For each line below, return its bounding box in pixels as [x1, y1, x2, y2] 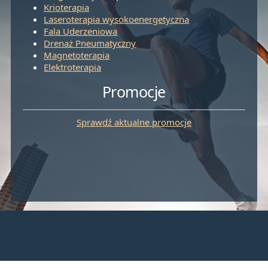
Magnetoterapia [44, 48, 110, 61]
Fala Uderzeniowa [44, 25, 118, 37]
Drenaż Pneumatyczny [44, 36, 136, 49]
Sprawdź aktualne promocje [76, 115, 191, 128]
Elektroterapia [44, 60, 102, 73]
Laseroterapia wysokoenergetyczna [44, 13, 190, 25]
